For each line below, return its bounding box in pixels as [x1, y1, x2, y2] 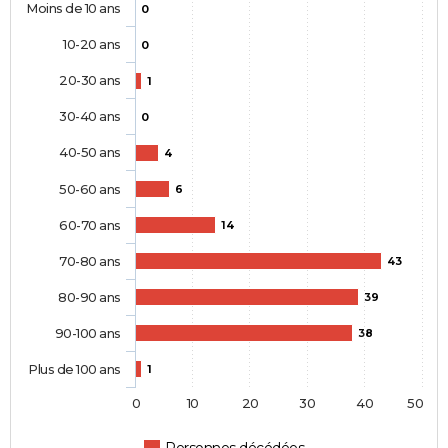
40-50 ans [59, 144, 121, 161]
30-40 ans [59, 108, 121, 125]
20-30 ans [59, 72, 121, 89]
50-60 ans [59, 181, 121, 198]
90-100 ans [54, 325, 121, 342]
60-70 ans [59, 217, 121, 234]
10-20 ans [62, 36, 121, 53]
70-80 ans [59, 253, 121, 270]
